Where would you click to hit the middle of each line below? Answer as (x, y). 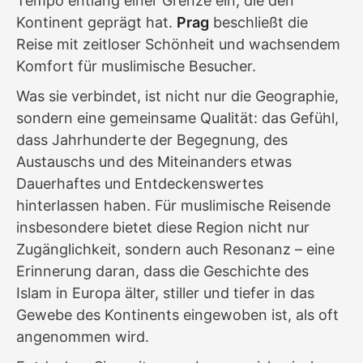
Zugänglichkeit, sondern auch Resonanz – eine (175, 249)
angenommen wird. (83, 336)
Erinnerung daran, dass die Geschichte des (162, 271)
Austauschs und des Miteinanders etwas (154, 161)
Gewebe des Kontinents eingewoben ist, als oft (177, 314)
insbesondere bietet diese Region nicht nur (163, 227)
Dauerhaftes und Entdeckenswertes (140, 183)
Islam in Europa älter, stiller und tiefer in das (165, 293)
